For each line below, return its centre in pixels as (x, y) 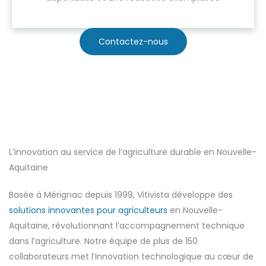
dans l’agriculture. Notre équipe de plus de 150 (103, 241)
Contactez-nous (133, 42)
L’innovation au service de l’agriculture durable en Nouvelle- (133, 152)
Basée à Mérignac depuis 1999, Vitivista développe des (121, 195)
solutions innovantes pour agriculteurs (88, 210)
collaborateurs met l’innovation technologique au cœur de (131, 256)
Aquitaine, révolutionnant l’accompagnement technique (127, 226)
